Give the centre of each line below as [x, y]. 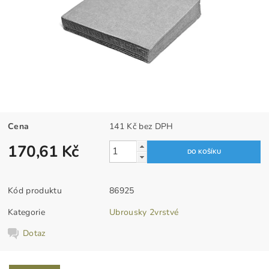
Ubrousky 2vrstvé [144, 212]
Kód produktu [35, 190]
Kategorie [26, 212]
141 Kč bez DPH [156, 126]
